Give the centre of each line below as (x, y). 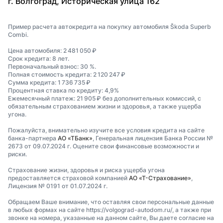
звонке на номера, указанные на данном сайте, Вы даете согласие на (111, 218)
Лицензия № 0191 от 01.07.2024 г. (58, 186)
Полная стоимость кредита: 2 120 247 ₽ (67, 74)
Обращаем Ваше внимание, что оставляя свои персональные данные (111, 202)
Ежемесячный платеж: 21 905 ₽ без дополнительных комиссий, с (105, 98)
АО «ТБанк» (75, 138)
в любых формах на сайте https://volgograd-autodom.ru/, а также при (110, 210)
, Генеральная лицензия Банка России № (153, 138)
